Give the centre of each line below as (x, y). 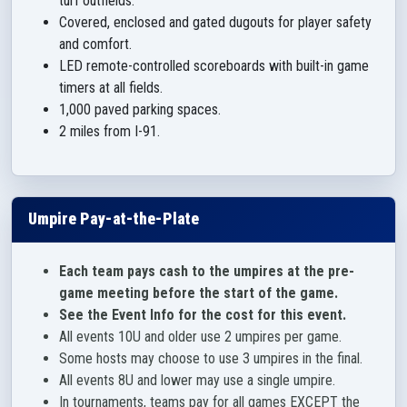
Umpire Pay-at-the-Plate (114, 219)
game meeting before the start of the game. (200, 293)
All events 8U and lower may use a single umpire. (199, 380)
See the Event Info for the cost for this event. (204, 315)
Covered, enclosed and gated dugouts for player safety (215, 22)
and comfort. (95, 44)
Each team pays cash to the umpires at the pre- (207, 271)
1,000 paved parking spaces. (140, 109)
